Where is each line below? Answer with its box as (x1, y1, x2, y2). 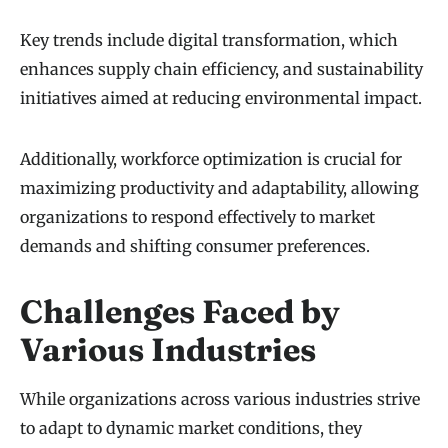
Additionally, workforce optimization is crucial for (20, 149, 402, 170)
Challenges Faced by (20, 292, 340, 332)
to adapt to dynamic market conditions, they (20, 418, 362, 439)
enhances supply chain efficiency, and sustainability (20, 59, 423, 80)
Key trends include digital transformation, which (20, 30, 398, 51)
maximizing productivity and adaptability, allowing (20, 178, 419, 199)
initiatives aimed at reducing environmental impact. (20, 88, 422, 109)
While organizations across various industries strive (20, 389, 420, 410)
